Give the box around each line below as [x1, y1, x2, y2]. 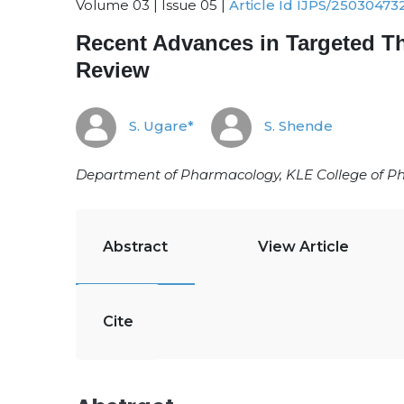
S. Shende [261, 117, 333, 135]
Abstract [103, 238, 168, 255]
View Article [258, 238, 349, 255]
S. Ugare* [125, 117, 194, 135]
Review [76, 58, 150, 82]
